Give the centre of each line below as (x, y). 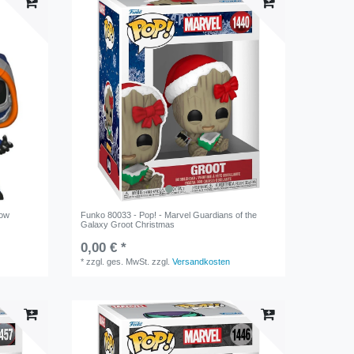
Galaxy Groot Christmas (128, 225)
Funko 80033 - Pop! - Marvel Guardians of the (169, 215)
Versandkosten (201, 262)
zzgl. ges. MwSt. (118, 262)
